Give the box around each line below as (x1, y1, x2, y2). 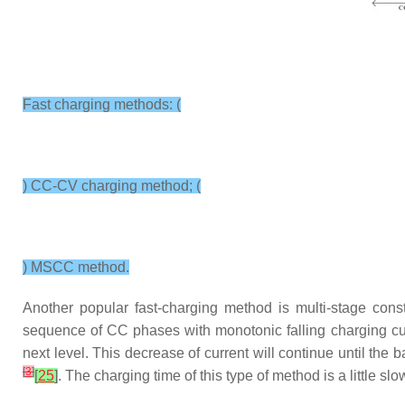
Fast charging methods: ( (23, 97, 181, 112)
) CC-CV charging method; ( (23, 178, 201, 193)
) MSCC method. (23, 259, 129, 275)
